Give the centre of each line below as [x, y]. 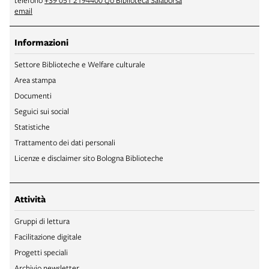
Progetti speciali [41, 252]
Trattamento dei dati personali [65, 143]
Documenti [33, 96]
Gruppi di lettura [42, 221]
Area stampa [35, 80]
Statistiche [32, 127]
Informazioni [41, 43]
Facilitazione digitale [48, 237]
